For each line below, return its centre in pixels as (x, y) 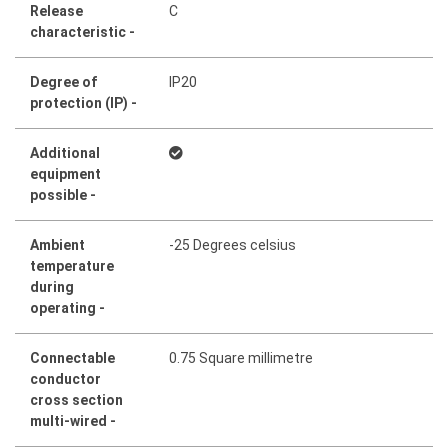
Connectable (72, 357)
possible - (63, 194)
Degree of (63, 81)
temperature (72, 265)
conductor (65, 378)
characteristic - (82, 31)
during (52, 286)
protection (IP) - (83, 102)
